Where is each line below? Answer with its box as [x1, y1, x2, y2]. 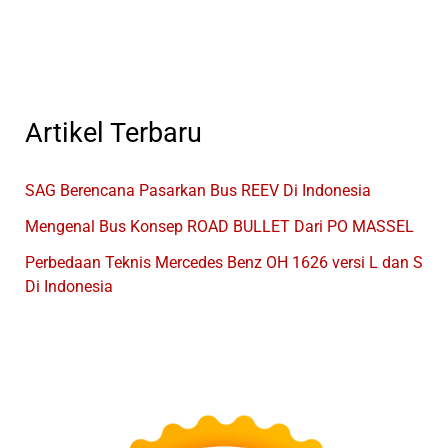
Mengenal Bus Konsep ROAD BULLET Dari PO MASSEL [24, 217, 414, 237]
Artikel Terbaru [24, 117, 202, 150]
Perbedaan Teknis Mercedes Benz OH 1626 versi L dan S [24, 253, 423, 273]
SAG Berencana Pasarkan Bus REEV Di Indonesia [24, 181, 371, 201]
